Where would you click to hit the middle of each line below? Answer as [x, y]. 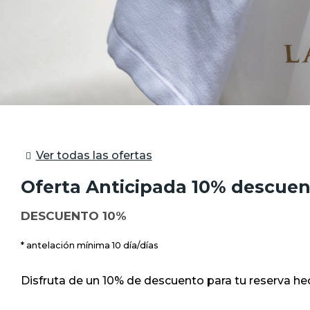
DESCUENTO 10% [74, 216]
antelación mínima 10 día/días [92, 245]
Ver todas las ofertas [94, 155]
